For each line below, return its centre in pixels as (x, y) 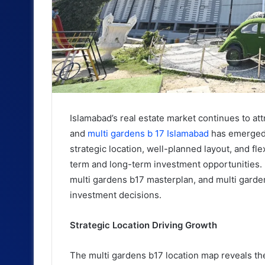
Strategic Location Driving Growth (143, 225)
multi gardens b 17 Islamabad (148, 133)
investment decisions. (116, 195)
